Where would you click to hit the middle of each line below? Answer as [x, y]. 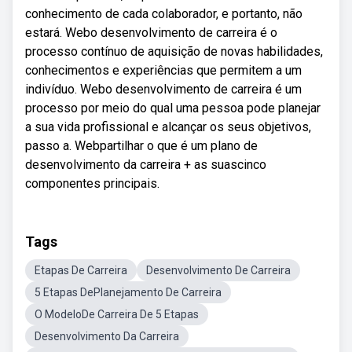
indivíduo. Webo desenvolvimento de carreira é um [163, 89]
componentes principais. [92, 183]
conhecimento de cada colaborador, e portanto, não [164, 14]
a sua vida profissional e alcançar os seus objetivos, [168, 127]
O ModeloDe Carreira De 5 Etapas [117, 314]
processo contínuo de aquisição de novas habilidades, [174, 51]
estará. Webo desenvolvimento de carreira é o [151, 33]
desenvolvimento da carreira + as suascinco [146, 165]
